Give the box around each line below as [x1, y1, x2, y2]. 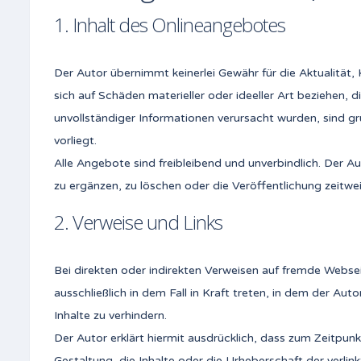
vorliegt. [54, 134, 97, 148]
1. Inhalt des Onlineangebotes [54, 11, 285, 39]
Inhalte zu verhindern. [54, 309, 167, 323]
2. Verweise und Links [54, 209, 222, 236]
